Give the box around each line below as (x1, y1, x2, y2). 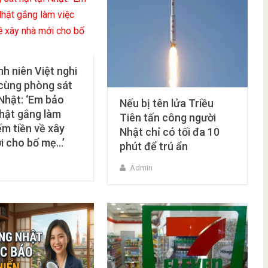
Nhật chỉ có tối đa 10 (120, 125, 220, 138)
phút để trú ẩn (120, 139, 188, 153)
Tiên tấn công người (120, 111, 217, 124)
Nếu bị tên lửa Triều (120, 96, 214, 109)
